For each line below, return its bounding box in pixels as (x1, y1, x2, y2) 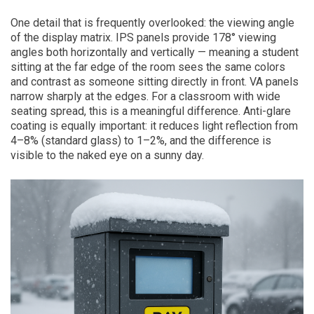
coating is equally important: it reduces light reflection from (11, 119, 298, 132)
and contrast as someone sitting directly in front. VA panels (11, 75, 299, 88)
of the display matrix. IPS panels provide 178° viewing (11, 31, 276, 44)
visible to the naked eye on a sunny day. (11, 149, 204, 162)
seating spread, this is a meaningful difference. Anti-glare (11, 104, 291, 118)
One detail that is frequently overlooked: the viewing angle (11, 16, 294, 29)
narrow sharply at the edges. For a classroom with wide (11, 90, 280, 103)
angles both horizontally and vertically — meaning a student (11, 46, 299, 59)
